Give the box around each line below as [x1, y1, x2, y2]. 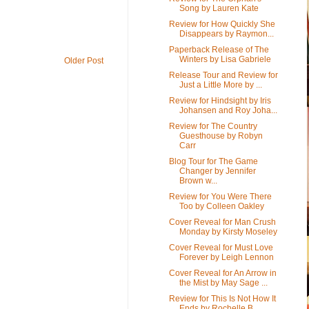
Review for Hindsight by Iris [168, 95, 271, 106]
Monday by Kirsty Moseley [179, 226, 277, 237]
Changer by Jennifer [179, 166, 256, 176]
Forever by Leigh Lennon [179, 252, 274, 262]
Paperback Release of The [168, 44, 269, 54]
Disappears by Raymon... [179, 28, 274, 39]
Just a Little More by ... [179, 79, 262, 90]
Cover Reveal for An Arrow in [168, 268, 277, 278]
